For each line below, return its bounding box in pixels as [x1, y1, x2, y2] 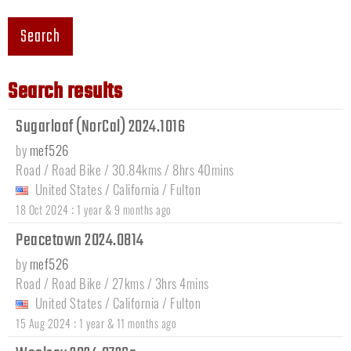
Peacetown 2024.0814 [16, 226, 147, 254]
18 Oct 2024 [16, 201, 69, 218]
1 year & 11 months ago [79, 314, 176, 331]
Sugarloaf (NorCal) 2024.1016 [16, 113, 188, 140]
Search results [8, 74, 122, 109]
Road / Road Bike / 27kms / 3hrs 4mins [16, 273, 209, 293]
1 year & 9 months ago [77, 201, 172, 218]
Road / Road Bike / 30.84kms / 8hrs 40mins [16, 159, 234, 179]
